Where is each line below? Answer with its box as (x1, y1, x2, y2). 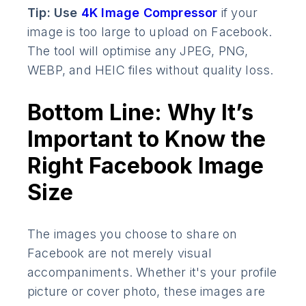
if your (221, 5, 258, 20)
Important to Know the (27, 125, 266, 152)
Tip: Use (27, 5, 81, 20)
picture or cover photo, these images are (27, 283, 266, 298)
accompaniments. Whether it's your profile (27, 264, 277, 279)
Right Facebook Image (27, 152, 264, 179)
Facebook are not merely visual (27, 245, 212, 260)
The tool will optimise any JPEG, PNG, (27, 43, 249, 58)
